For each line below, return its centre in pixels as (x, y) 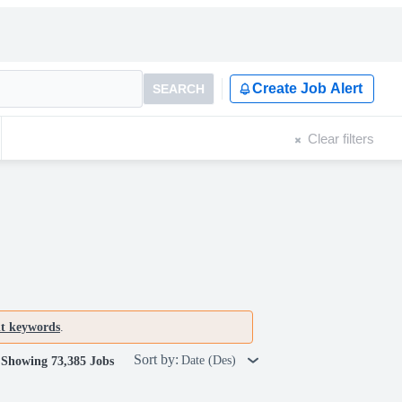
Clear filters (341, 138)
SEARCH (179, 89)
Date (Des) (210, 360)
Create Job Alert (307, 88)
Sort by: (156, 359)
